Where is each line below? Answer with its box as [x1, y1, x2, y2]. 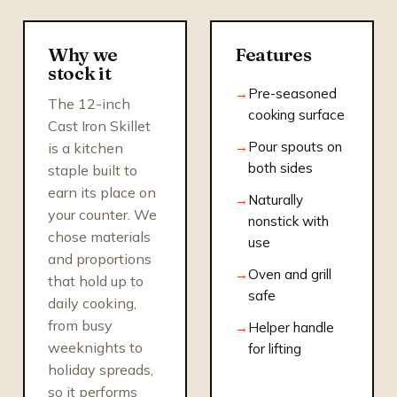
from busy [48, 315, 113, 334]
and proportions [48, 249, 152, 268]
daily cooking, [48, 293, 136, 312]
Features [235, 43, 312, 66]
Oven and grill [248, 265, 331, 283]
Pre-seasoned [248, 84, 337, 102]
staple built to [48, 160, 137, 179]
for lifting [248, 339, 301, 357]
